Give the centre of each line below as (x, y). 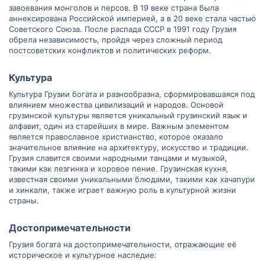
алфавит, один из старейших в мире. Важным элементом (119, 126)
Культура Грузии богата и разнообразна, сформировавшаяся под (132, 94)
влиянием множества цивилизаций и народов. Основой (116, 105)
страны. (24, 201)
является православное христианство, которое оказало (116, 137)
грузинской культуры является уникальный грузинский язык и (128, 115)
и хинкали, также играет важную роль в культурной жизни (122, 190)
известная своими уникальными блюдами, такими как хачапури (132, 179)
